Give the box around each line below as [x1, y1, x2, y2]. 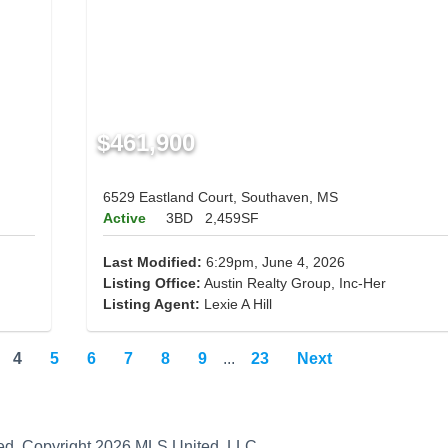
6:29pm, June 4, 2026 [201, 254, 345, 271]
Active [102, 210, 146, 227]
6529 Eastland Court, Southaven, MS [102, 189, 338, 206]
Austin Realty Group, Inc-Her [200, 275, 386, 292]
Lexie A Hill [203, 296, 272, 313]
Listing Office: [102, 275, 201, 292]
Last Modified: [102, 254, 202, 271]
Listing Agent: [102, 296, 204, 313]
